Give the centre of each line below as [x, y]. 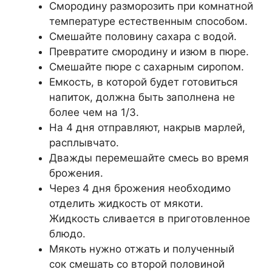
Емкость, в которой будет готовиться [144, 82]
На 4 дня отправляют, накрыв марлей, [147, 128]
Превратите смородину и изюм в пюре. [149, 52]
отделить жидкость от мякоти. [126, 204]
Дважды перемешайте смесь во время [149, 158]
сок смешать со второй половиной [137, 264]
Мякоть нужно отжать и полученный [142, 249]
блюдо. [67, 234]
